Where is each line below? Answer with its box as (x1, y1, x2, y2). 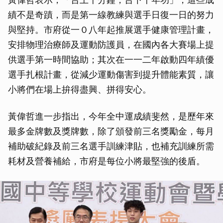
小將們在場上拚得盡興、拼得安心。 (8, 84, 151, 95)
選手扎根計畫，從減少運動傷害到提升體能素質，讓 (8, 69, 214, 80)
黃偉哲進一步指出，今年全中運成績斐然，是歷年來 (8, 111, 214, 122)
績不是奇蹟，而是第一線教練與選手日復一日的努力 (8, 9, 214, 20)
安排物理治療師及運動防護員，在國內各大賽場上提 (8, 39, 214, 50)
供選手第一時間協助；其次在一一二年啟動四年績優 (8, 54, 214, 65)
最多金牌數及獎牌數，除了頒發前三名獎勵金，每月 (8, 126, 214, 137)
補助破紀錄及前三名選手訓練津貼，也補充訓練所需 (8, 141, 214, 152)
